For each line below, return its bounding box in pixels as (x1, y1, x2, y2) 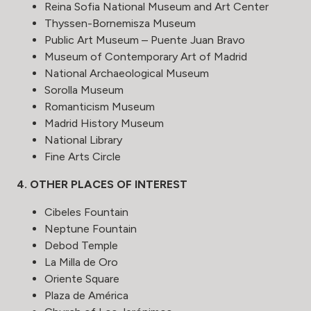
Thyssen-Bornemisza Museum (44, 16, 196, 30)
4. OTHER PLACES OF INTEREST (17, 177, 187, 191)
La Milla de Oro (44, 255, 118, 269)
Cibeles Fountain (44, 205, 128, 219)
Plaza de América (44, 288, 128, 302)
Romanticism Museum (44, 99, 155, 113)
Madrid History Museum (44, 116, 164, 130)
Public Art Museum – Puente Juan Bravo (44, 33, 245, 47)
